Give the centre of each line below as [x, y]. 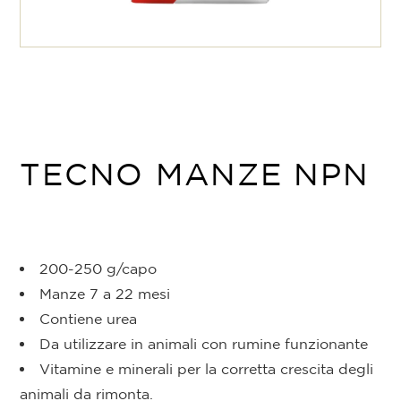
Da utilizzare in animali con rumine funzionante [204, 344]
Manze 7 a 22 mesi [105, 294]
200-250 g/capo [98, 269]
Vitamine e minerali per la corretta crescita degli [207, 369]
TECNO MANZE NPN [195, 174]
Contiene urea [89, 319]
